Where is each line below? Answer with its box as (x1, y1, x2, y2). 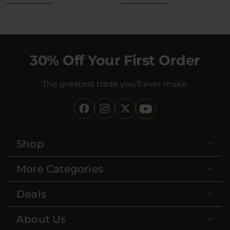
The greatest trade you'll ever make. (42, 79, 188, 89)
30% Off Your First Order (30, 51, 200, 69)
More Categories (16, 162, 103, 175)
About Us (16, 213, 66, 225)
